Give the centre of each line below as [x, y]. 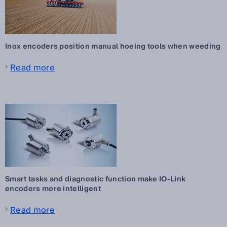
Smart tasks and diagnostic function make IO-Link [96, 179]
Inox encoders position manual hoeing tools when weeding [113, 46]
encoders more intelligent [53, 189]
